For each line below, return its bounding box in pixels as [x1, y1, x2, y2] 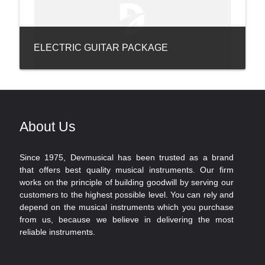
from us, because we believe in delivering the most [19, 215, 234, 225]
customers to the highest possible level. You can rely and [19, 190, 234, 200]
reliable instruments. [19, 227, 95, 237]
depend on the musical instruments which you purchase [19, 202, 234, 212]
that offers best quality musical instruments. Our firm [19, 165, 234, 175]
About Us [19, 119, 76, 135]
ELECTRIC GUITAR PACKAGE [33, 42, 168, 53]
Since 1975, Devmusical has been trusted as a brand [19, 153, 234, 163]
